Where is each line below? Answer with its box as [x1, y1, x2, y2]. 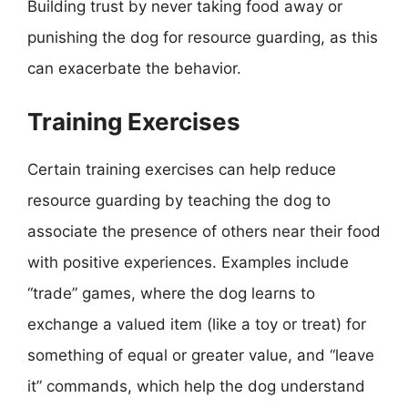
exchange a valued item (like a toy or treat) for [27, 314, 366, 333]
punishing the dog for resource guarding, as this [27, 28, 378, 46]
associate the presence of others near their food [27, 221, 381, 240]
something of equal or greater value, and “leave [27, 345, 374, 364]
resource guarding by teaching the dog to [27, 190, 331, 209]
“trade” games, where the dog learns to [27, 283, 315, 302]
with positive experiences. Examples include [27, 252, 349, 271]
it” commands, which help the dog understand [27, 376, 365, 395]
